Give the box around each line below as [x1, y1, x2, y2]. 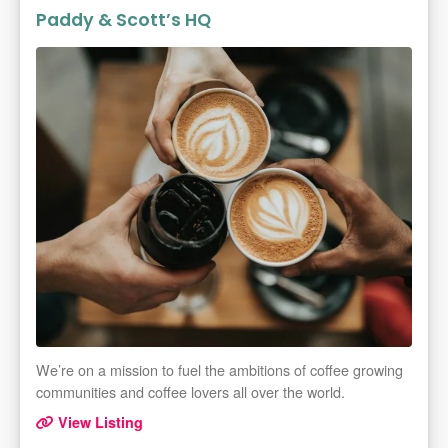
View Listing [54, 412, 143, 433]
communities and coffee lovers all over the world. [36, 381, 345, 403]
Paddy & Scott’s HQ [36, 8, 211, 33]
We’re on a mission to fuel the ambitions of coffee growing [36, 359, 403, 381]
